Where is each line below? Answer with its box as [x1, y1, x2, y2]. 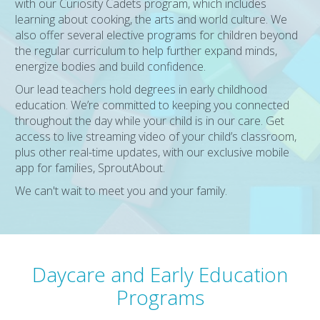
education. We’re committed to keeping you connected [15, 97, 290, 113]
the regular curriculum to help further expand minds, [15, 43, 278, 59]
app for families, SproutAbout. [15, 160, 166, 176]
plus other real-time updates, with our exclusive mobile [15, 144, 290, 160]
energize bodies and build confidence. [15, 59, 206, 74]
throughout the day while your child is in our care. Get [15, 113, 285, 129]
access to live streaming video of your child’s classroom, [15, 129, 297, 144]
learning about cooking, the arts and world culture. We [15, 11, 288, 27]
